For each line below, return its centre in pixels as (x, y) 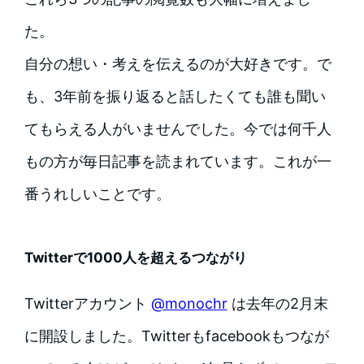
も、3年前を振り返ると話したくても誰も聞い (175, 97)
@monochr (189, 304)
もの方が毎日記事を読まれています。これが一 (178, 162)
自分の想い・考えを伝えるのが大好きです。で (178, 64)
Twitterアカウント (87, 304)
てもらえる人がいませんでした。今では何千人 (178, 129)
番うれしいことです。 (97, 194)
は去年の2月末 (277, 304)
